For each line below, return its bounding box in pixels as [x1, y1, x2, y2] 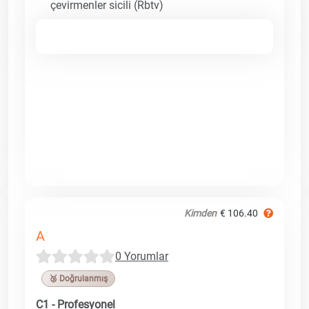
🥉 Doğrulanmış [49, 273, 108, 283]
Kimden [184, 207, 217, 219]
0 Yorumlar [115, 249, 168, 263]
